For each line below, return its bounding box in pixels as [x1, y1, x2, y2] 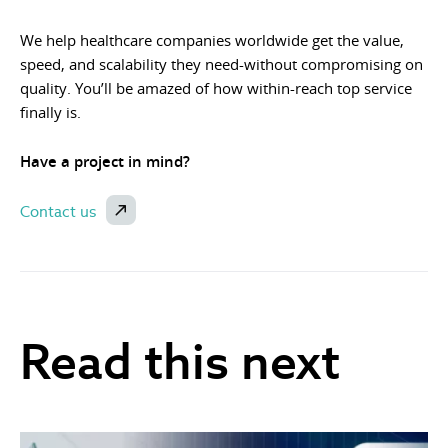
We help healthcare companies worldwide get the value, [20, 30, 404, 51]
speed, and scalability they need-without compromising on [20, 54, 423, 75]
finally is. [20, 102, 81, 123]
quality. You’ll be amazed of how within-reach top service [20, 78, 412, 99]
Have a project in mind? [20, 151, 190, 173]
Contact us [20, 202, 96, 222]
